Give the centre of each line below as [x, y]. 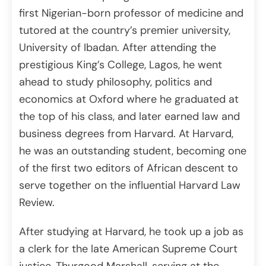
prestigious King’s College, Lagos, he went [121, 65]
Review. [37, 203]
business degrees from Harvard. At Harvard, [126, 134]
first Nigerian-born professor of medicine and [131, 13]
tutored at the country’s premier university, [125, 31]
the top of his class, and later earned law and [129, 117]
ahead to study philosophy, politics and [115, 82]
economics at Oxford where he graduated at [129, 99]
